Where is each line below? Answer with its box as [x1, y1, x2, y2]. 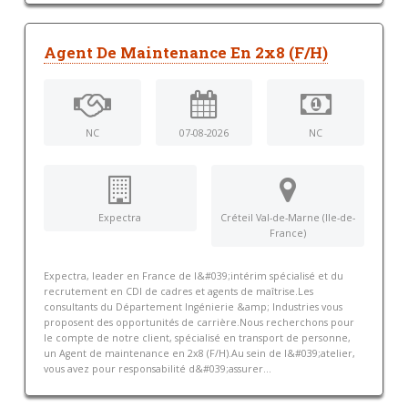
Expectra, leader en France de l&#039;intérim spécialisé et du [43, 270, 343, 283]
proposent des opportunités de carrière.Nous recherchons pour [43, 316, 354, 330]
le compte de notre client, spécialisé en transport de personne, [43, 331, 351, 345]
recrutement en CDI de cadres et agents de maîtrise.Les [43, 285, 313, 299]
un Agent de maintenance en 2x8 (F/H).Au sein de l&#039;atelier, [43, 347, 355, 361]
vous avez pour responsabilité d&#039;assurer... [43, 362, 271, 376]
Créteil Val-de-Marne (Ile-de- [220, 211, 356, 225]
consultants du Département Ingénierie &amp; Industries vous [43, 301, 342, 314]
